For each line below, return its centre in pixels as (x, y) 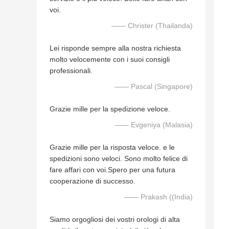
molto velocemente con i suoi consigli (110, 60)
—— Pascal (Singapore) (154, 87)
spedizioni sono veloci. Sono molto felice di (119, 159)
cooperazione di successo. (93, 181)
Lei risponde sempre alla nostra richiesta (115, 48)
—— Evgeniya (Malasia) (154, 125)
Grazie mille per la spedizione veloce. (110, 109)
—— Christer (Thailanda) (152, 26)
